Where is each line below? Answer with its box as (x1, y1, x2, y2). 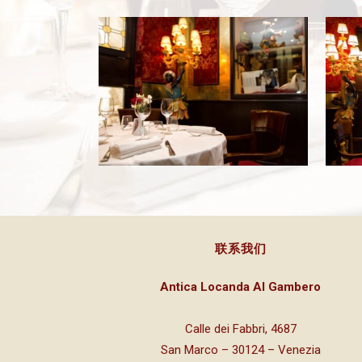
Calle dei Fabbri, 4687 (184, 322, 297, 337)
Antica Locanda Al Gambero (160, 280, 322, 295)
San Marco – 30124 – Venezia (160, 343, 321, 358)
